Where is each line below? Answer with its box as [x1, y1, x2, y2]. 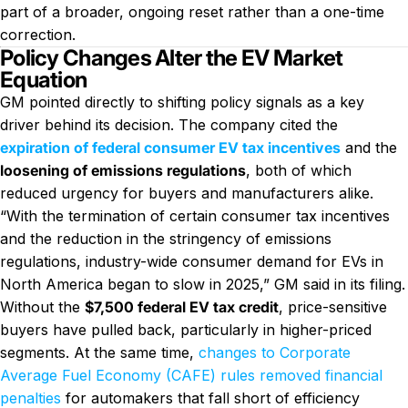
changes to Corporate [199, 343, 351, 362]
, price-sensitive [279, 298, 387, 316]
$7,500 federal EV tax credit [85, 298, 279, 316]
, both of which [246, 161, 352, 179]
